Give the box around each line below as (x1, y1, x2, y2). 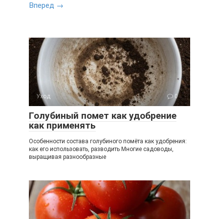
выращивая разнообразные (29, 153, 106, 160)
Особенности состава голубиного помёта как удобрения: (29, 138, 187, 145)
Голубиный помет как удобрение (29, 110, 176, 121)
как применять (29, 120, 96, 131)
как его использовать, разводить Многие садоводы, (29, 146, 174, 153)
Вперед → (29, 1, 64, 10)
